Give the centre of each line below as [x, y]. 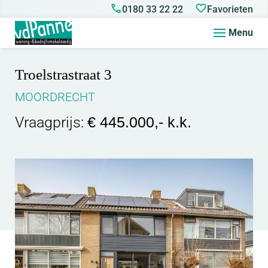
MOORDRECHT [55, 97]
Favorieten [230, 9]
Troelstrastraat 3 [63, 74]
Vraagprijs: [51, 122]
